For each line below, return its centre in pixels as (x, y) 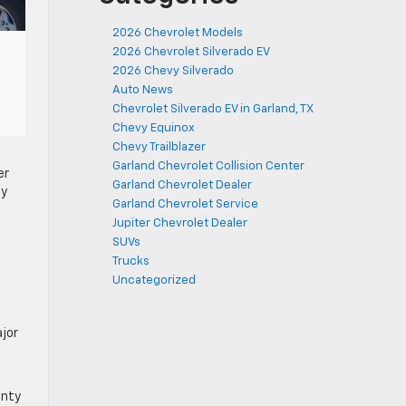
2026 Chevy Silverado (173, 71)
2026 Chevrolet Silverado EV (191, 52)
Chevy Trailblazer (159, 147)
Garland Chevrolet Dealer (182, 185)
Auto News (143, 90)
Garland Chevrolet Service (185, 204)
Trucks (131, 261)
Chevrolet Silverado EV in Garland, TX (213, 109)
